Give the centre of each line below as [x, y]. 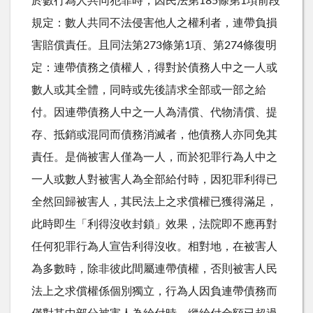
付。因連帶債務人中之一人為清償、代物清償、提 [154, 112]
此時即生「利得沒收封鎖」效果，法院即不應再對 [154, 224]
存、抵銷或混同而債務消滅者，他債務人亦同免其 [154, 134]
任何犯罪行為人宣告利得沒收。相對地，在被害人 [154, 246]
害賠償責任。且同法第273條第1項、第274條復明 [154, 45]
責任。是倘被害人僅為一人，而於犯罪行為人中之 [154, 157]
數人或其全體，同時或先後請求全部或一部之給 [149, 90]
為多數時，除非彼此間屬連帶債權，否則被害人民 [154, 269]
